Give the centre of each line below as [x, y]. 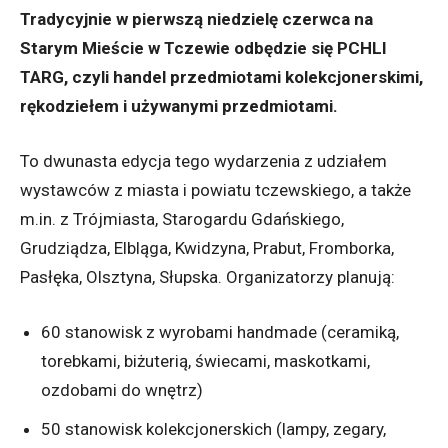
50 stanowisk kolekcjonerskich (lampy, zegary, [213, 429]
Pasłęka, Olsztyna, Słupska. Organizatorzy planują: [207, 277]
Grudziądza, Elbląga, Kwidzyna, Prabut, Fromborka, [207, 248]
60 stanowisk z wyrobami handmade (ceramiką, [220, 332]
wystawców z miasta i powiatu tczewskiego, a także [215, 190]
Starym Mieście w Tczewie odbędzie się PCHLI [203, 48]
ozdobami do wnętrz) [122, 390]
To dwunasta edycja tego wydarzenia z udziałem [203, 161]
